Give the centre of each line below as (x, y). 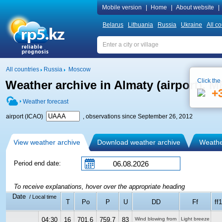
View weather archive (47, 142)
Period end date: (37, 163)
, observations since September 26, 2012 (136, 116)
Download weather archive (139, 142)
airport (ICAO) (26, 116)
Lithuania (140, 25)
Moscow (80, 69)
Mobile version (122, 7)
